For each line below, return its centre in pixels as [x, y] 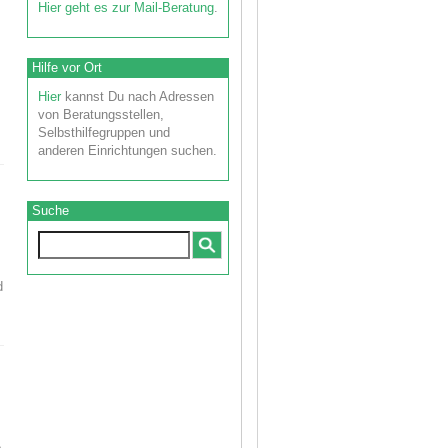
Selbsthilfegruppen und [104, 132]
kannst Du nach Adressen [138, 96]
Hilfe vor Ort [67, 67]
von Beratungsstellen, [101, 114]
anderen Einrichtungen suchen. [128, 150]
